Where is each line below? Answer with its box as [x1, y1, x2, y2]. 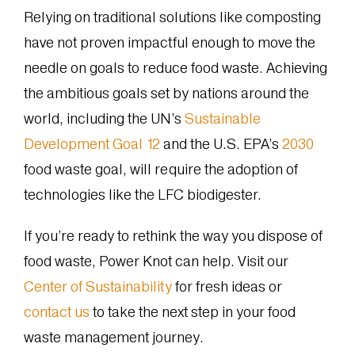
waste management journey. [23, 329, 207, 346]
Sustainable [184, 110, 261, 128]
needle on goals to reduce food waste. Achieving [23, 59, 327, 77]
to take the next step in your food [89, 303, 296, 321]
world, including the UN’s [23, 110, 185, 128]
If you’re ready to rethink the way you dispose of [23, 227, 323, 245]
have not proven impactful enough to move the [23, 34, 315, 52]
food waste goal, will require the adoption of [23, 161, 298, 178]
